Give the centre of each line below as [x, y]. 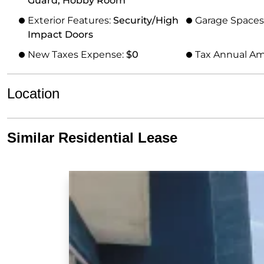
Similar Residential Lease [92, 138]
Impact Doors [60, 34]
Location [33, 93]
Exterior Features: [70, 20]
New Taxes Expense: [77, 55]
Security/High [146, 20]
